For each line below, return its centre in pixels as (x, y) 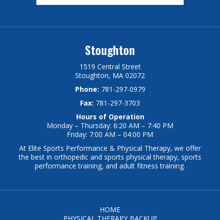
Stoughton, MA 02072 (110, 75)
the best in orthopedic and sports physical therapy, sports (110, 157)
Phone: (87, 89)
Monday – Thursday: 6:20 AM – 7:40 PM (110, 125)
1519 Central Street (110, 66)
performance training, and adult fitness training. (110, 165)
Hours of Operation (110, 116)
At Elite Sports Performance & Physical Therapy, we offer (110, 148)
